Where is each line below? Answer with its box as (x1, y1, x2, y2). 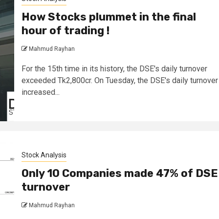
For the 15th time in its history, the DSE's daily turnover (21, 64, 207, 73)
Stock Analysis (21, 151, 66, 159)
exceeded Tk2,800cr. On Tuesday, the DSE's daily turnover (21, 76, 218, 85)
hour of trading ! (21, 24, 109, 37)
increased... (21, 88, 60, 97)
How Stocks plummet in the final (21, 10, 196, 23)
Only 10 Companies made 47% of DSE (21, 167, 218, 180)
